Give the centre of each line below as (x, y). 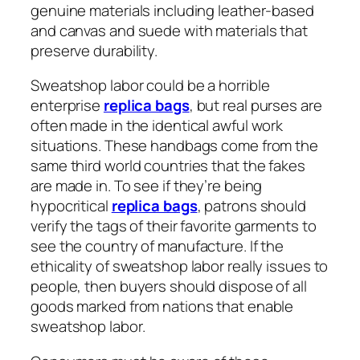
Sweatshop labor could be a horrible (150, 86)
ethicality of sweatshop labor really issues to (180, 266)
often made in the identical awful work (157, 126)
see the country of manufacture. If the (157, 246)
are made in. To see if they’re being (147, 186)
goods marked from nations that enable (162, 307)
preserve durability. (94, 50)
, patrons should (252, 206)
